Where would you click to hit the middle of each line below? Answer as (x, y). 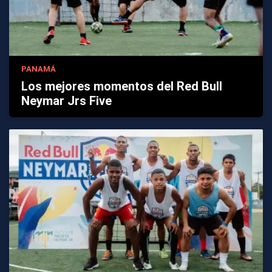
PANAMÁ (39, 69)
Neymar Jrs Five (66, 100)
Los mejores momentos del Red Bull (122, 86)
